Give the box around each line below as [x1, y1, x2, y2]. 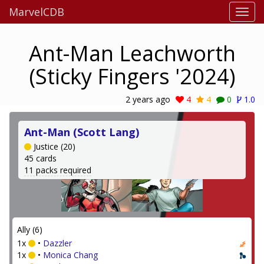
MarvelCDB [9, 5, 64, 19]
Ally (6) [17, 224, 42, 235]
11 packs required [24, 164, 91, 176]
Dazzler [43, 237, 72, 249]
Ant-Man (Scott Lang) [24, 125, 139, 139]
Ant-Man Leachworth [28, 39, 236, 68]
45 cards [24, 153, 57, 164]
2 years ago [126, 94, 170, 105]
